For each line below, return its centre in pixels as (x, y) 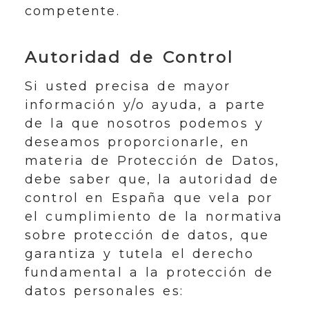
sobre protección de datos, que (147, 235)
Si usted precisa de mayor (128, 86)
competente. (72, 11)
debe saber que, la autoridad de (152, 179)
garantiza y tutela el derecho (140, 254)
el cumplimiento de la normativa (154, 217)
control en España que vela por (149, 198)
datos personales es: (104, 291)
